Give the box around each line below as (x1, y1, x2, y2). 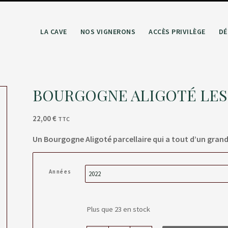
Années (48, 168, 72, 176)
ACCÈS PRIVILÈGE (149, 27, 206, 36)
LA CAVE (40, 27, 67, 36)
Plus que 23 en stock (86, 204, 150, 214)
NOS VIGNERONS (80, 27, 135, 36)
